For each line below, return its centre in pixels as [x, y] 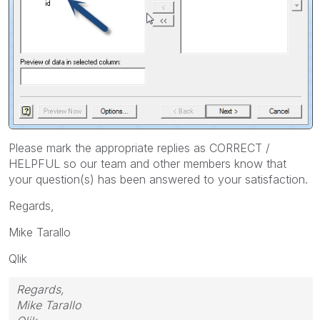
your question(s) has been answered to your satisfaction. [158, 179]
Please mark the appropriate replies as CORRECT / [139, 147]
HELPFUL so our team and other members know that [147, 163]
